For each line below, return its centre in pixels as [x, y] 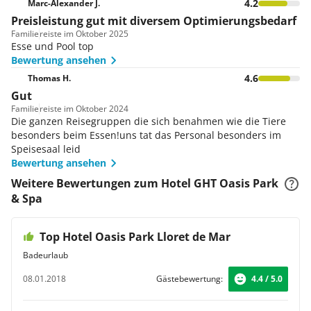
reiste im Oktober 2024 [84, 109]
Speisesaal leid [46, 149]
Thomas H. [49, 78]
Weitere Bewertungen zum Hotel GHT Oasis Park [145, 183]
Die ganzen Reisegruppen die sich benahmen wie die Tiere [149, 121]
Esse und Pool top [52, 46]
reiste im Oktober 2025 [84, 34]
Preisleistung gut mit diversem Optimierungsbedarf [154, 21]
